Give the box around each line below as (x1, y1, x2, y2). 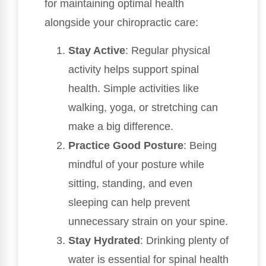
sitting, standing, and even (68, 177, 192, 189)
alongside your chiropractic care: (45, 17, 198, 29)
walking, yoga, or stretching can (68, 101, 218, 113)
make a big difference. (68, 120, 173, 132)
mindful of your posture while (68, 158, 204, 170)
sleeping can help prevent (68, 196, 190, 208)
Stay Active (68, 44, 125, 56)
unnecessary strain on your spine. (68, 215, 228, 227)
